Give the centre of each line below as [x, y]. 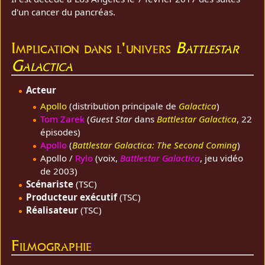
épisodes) [60, 132]
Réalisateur [52, 210]
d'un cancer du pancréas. [64, 12]
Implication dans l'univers [94, 47]
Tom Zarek [62, 119]
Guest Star [111, 119]
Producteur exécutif [71, 197]
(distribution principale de [122, 106]
